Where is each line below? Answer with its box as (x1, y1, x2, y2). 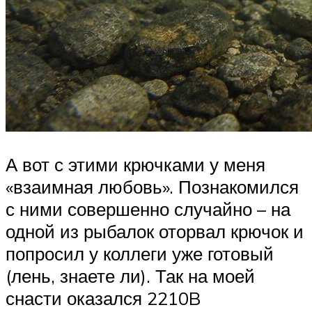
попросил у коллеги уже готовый (6, 242, 274, 265)
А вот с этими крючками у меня (6, 153, 265, 176)
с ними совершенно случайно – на (6, 198, 290, 221)
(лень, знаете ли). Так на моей (6, 265, 255, 288)
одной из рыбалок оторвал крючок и (6, 220, 304, 243)
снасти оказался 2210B (6, 287, 201, 310)
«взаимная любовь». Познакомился (6, 175, 299, 198)
